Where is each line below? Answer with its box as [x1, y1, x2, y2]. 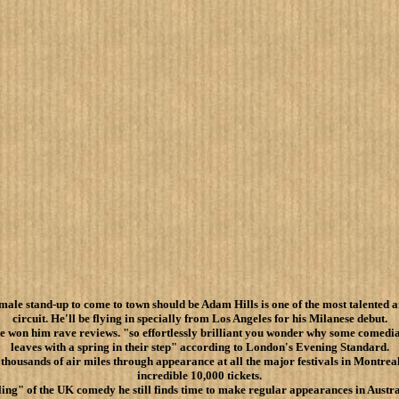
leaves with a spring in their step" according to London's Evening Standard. [10, 340, 389, 354]
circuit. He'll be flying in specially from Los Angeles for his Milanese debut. [12, 312, 387, 325]
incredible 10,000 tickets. [137, 369, 262, 382]
